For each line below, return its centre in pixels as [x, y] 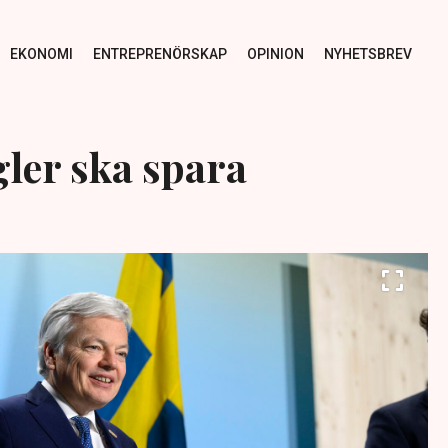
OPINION [275, 53]
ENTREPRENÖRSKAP [159, 53]
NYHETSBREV [367, 53]
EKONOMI [41, 53]
